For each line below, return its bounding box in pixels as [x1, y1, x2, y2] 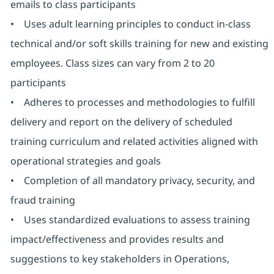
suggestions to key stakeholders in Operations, [10, 252, 229, 266]
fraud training [10, 193, 75, 207]
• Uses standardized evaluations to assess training [10, 213, 250, 227]
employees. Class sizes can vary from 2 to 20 [10, 56, 215, 70]
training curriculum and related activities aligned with [10, 135, 258, 149]
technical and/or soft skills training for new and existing [10, 37, 268, 51]
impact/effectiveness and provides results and [10, 232, 224, 246]
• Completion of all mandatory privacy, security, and [10, 174, 255, 188]
